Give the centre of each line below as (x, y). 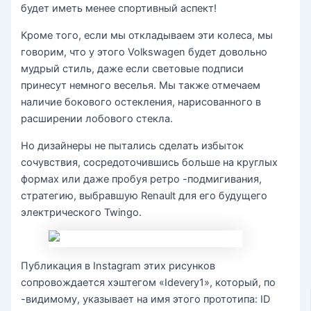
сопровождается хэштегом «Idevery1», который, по (149, 282)
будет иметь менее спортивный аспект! (119, 9)
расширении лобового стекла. (97, 119)
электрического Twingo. (82, 212)
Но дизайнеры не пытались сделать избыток (133, 145)
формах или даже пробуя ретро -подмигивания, (142, 179)
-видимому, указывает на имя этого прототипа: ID (146, 299)
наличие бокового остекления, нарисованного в (141, 102)
